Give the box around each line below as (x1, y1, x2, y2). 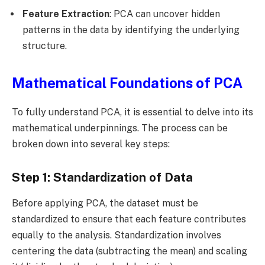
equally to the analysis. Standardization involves (12, 230, 221, 241)
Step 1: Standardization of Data (12, 170, 193, 185)
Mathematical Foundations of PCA (12, 75, 243, 92)
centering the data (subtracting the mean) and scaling (12, 245, 247, 257)
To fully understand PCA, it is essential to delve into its (12, 106, 253, 118)
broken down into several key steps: (12, 138, 170, 150)
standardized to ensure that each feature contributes (12, 214, 246, 225)
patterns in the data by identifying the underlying (22, 24, 240, 36)
